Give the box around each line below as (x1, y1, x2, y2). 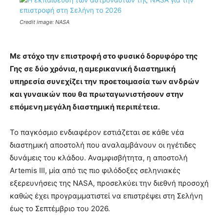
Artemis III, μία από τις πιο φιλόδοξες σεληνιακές (10, 166, 180, 175)
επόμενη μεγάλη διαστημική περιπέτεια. (10, 102, 160, 112)
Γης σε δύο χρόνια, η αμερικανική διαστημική (10, 64, 175, 74)
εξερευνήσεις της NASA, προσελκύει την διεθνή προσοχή (10, 178, 209, 188)
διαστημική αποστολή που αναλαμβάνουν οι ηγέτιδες (10, 140, 196, 150)
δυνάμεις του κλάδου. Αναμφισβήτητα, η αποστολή (10, 153, 188, 163)
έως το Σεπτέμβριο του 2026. (10, 204, 110, 214)
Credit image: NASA (20, 19, 69, 26)
